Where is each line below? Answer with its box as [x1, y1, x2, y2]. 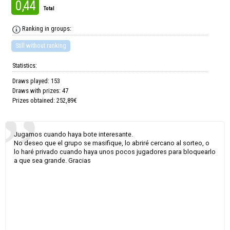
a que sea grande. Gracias [14, 156, 91, 164]
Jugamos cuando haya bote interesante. [14, 130, 133, 138]
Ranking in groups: [21, 25, 72, 33]
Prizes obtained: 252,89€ [12, 97, 78, 105]
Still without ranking [15, 42, 67, 50]
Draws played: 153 [12, 77, 61, 85]
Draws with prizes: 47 [12, 87, 69, 95]
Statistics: [12, 61, 37, 69]
